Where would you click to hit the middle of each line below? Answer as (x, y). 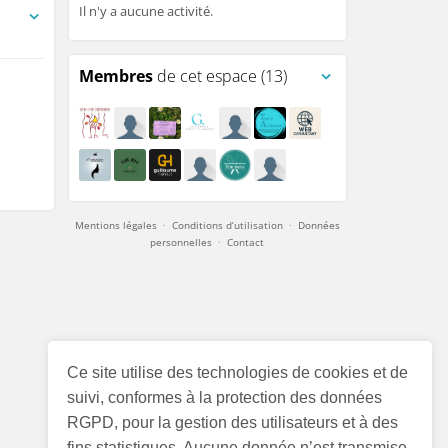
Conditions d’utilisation (227, 225)
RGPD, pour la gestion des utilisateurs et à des (233, 423)
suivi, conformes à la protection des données (225, 398)
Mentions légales (115, 225)
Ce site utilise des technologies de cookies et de (238, 373)
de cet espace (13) (219, 76)
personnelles (181, 242)
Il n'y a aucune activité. (145, 11)
